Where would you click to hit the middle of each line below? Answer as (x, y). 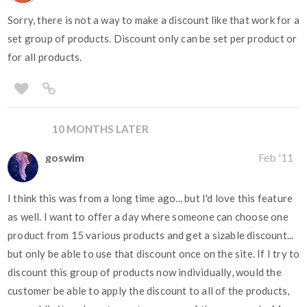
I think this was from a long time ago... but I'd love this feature (150, 198)
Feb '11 (276, 158)
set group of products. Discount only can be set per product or (152, 39)
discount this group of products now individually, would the (145, 272)
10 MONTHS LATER (100, 128)
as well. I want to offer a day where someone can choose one (148, 217)
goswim (65, 158)
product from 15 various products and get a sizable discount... (151, 235)
